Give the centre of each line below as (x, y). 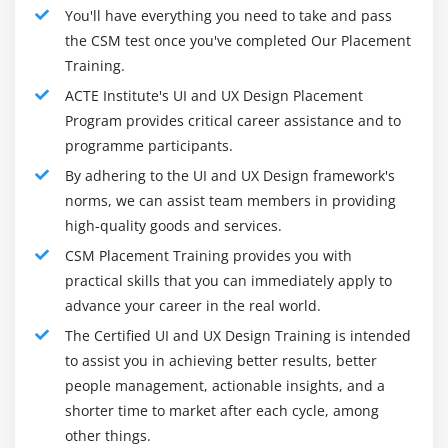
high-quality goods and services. (173, 225)
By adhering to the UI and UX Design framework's (230, 175)
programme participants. (149, 145)
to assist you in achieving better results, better (221, 360)
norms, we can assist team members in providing (230, 200)
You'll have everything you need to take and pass (228, 15)
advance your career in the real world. (193, 305)
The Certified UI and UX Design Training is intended (238, 335)
